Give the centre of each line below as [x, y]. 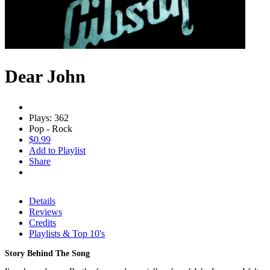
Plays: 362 [49, 118]
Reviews [46, 212]
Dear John [45, 76]
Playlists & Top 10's [67, 233]
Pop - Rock [51, 128]
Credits [42, 222]
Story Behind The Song [47, 253]
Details [42, 201]
